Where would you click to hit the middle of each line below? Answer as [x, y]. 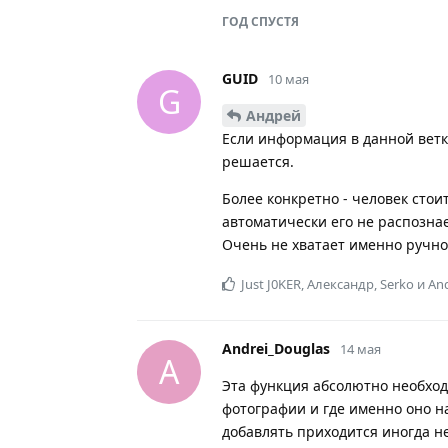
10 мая [288, 78]
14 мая [360, 348]
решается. [258, 161]
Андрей [273, 115]
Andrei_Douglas [276, 348]
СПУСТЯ [273, 21]
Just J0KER [271, 283]
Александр [340, 283]
